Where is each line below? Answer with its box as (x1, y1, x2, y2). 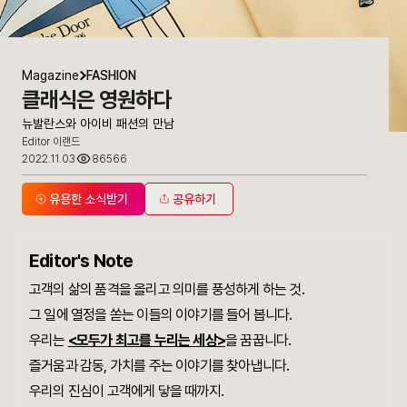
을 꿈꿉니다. (225, 332, 292, 350)
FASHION (86, 68, 136, 84)
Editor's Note (29, 250, 134, 273)
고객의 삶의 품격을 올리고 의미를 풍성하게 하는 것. (29, 281, 304, 299)
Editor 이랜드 (22, 135, 80, 149)
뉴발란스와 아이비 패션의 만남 (22, 116, 174, 132)
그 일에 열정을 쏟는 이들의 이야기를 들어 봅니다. (29, 306, 293, 324)
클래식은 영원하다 (22, 86, 172, 114)
